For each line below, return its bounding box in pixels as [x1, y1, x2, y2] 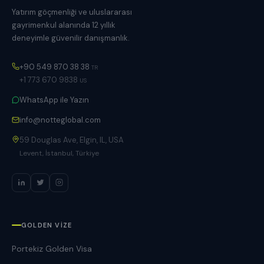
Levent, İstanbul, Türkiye [19, 148, 99, 158]
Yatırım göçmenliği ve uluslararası [12, 6, 132, 17]
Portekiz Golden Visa [12, 243, 92, 254]
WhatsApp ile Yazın [19, 94, 89, 105]
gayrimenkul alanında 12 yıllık [12, 19, 115, 30]
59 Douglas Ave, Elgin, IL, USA [19, 134, 124, 145]
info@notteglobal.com [19, 114, 101, 125]
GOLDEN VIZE [21, 220, 72, 229]
